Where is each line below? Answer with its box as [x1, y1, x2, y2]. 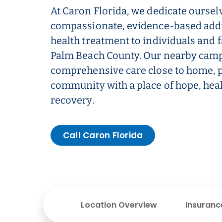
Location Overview [81, 199, 157, 211]
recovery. [51, 94, 94, 106]
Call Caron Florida [63, 129, 143, 141]
